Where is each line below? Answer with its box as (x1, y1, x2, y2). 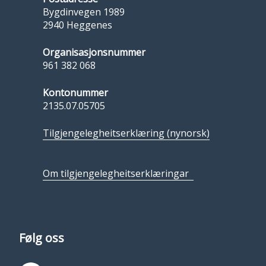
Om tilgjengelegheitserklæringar (43, 166, 194, 180)
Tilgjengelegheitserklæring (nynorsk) (43, 126, 210, 140)
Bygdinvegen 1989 (43, 5, 125, 18)
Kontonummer (43, 85, 108, 99)
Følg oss (19, 229, 64, 246)
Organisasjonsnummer (43, 45, 145, 59)
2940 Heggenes (43, 18, 112, 31)
